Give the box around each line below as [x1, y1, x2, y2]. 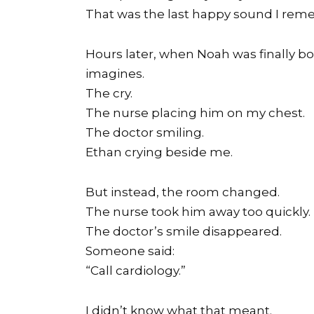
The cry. [86, 86, 132, 101]
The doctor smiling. [86, 125, 204, 140]
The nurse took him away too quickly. [86, 205, 310, 219]
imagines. [86, 67, 144, 81]
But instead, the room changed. [86, 185, 280, 200]
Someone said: [86, 244, 175, 259]
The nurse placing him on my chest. [86, 106, 305, 121]
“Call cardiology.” [86, 264, 186, 278]
